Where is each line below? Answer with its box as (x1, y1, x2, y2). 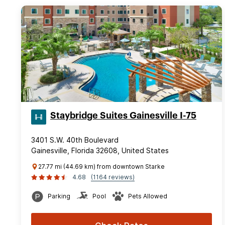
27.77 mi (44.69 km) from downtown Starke (38, 162, 165, 170)
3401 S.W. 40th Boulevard (31, 135, 119, 144)
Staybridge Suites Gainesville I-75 (50, 110, 196, 120)
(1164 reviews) (91, 173, 135, 181)
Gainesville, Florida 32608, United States (31, 146, 169, 155)
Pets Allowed (128, 192, 167, 200)
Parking (48, 192, 70, 200)
